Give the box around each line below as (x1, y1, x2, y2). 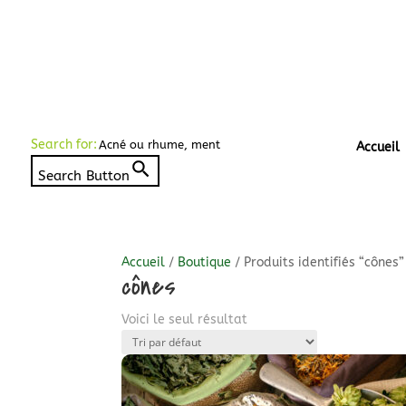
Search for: (30, 136, 97, 152)
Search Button (37, 167, 130, 184)
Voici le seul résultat (121, 312, 248, 328)
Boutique (178, 255, 232, 271)
